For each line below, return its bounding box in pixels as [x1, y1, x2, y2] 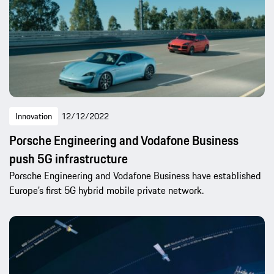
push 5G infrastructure [9, 149, 128, 168]
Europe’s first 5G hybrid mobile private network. [9, 182, 204, 198]
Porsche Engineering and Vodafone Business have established [9, 168, 261, 183]
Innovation [15, 109, 52, 123]
